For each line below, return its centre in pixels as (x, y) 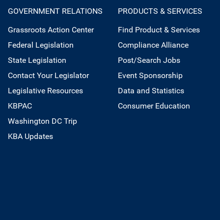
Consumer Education (154, 106)
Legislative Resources (45, 91)
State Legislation (37, 60)
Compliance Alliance (153, 45)
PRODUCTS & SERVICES (160, 11)
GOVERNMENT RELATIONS (55, 11)
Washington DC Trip (42, 121)
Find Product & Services (159, 30)
